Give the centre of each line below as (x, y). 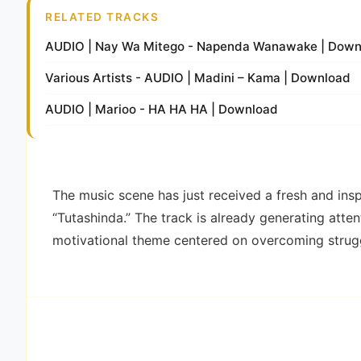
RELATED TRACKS (102, 17)
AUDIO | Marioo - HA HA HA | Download (162, 109)
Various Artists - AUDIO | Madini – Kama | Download (198, 77)
